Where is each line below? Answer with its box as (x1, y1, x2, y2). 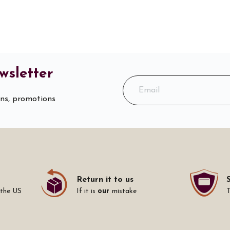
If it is (76, 187, 98, 196)
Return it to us (76, 176, 133, 184)
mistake (111, 187, 137, 196)
